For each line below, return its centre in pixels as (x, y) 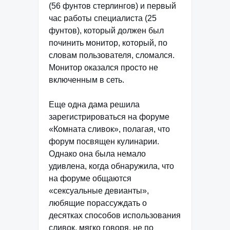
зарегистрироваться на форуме (109, 117)
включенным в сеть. (87, 80)
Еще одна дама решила (94, 104)
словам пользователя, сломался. (112, 55)
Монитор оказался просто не (103, 68)
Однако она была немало (97, 154)
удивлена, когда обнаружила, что (111, 166)
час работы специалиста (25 (103, 18)
